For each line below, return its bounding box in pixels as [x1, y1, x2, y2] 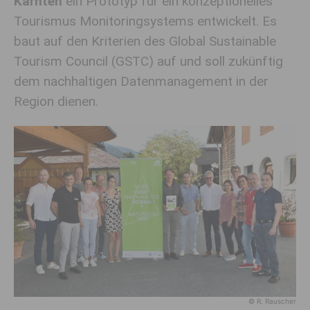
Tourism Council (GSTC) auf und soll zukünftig [14, 53, 283, 69]
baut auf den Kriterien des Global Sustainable [14, 33, 276, 49]
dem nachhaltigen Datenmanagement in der [14, 73, 268, 89]
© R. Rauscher [248, 296, 296, 305]
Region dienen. [14, 93, 102, 109]
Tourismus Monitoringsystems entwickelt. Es [14, 13, 277, 29]
